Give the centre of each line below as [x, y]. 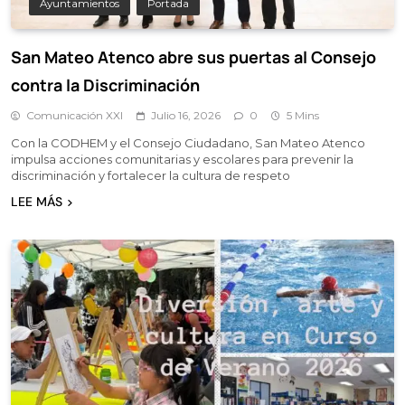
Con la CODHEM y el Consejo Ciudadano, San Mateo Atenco [188, 142]
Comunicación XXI [75, 115]
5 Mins [303, 115]
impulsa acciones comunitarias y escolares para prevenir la [182, 159]
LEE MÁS [37, 201]
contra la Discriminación [105, 85]
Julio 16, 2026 [186, 115]
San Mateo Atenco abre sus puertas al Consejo [193, 57]
